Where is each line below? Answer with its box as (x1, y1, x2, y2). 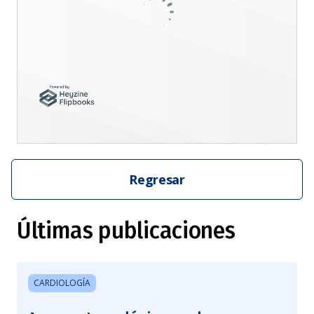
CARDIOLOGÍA (34, 277, 90, 289)
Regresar (129, 171, 185, 188)
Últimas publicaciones (17, 217, 235, 244)
